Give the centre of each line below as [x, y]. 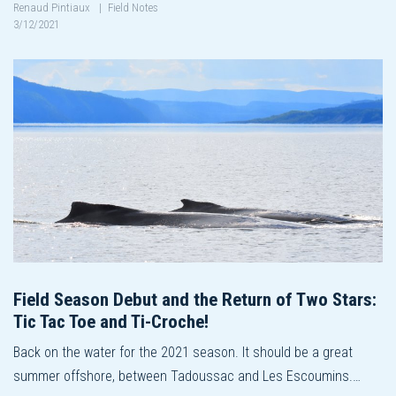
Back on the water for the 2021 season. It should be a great [183, 352]
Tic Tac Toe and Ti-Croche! [111, 321]
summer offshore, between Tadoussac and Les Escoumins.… [187, 376]
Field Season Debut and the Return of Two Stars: [195, 299]
